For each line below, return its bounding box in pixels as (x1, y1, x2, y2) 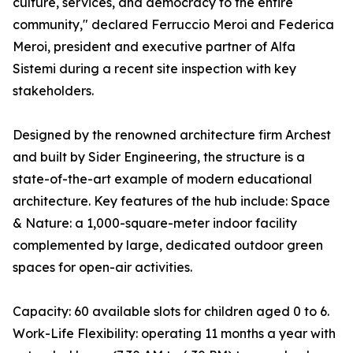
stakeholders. (13, 83, 94, 99)
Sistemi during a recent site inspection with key (13, 61, 296, 77)
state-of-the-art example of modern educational (13, 171, 312, 188)
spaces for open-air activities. (13, 259, 192, 276)
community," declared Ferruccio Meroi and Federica (13, 17, 334, 33)
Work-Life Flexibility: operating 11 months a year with (13, 325, 336, 342)
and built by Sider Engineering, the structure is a (13, 149, 305, 165)
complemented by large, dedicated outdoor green (13, 237, 323, 254)
